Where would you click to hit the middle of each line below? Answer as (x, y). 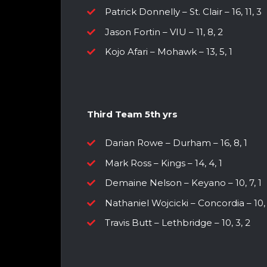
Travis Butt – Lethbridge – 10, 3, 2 (178, 223)
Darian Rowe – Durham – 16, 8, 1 (176, 143)
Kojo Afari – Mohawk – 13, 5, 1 (169, 52)
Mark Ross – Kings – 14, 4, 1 (164, 163)
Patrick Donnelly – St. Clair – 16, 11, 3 (183, 12)
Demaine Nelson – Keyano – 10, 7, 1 (183, 183)
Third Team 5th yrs (132, 114)
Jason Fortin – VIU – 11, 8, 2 (164, 32)
